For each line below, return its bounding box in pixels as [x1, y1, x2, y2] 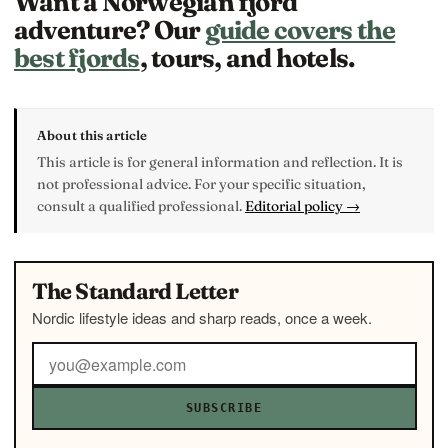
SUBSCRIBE [186, 401, 262, 416]
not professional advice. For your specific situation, [37, 174, 366, 193]
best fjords [14, 41, 140, 74]
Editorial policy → [245, 196, 360, 215]
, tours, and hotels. [139, 41, 356, 74]
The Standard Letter [31, 277, 238, 306]
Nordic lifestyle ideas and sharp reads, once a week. [31, 307, 372, 329]
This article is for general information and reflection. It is [37, 152, 403, 171]
